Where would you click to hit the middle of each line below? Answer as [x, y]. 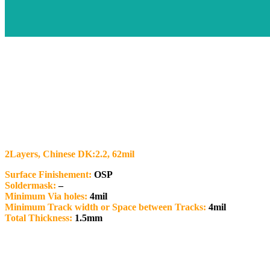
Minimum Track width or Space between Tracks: [105, 207]
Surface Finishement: [48, 174]
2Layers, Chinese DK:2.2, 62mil [70, 154]
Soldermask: [30, 185]
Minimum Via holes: [46, 196]
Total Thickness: [39, 218]
